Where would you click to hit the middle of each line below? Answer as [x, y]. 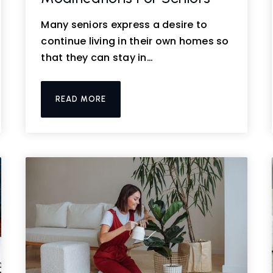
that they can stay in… [97, 58]
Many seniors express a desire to [124, 25]
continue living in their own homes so [135, 41]
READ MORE [81, 99]
